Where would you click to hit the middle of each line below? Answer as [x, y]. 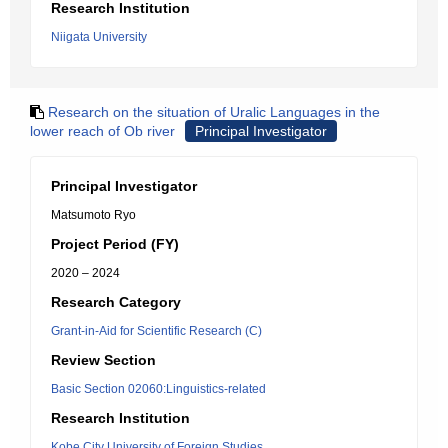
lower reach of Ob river [102, 131]
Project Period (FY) [115, 244]
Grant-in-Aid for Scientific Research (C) [156, 331]
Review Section [103, 360]
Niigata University [99, 37]
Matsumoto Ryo [93, 215]
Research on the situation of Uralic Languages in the [214, 112]
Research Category [116, 302]
